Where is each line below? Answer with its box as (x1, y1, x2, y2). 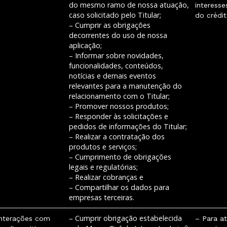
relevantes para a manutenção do (69, 81, 182, 91)
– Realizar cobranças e (69, 172, 143, 182)
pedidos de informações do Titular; (69, 122, 187, 131)
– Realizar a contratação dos (69, 132, 165, 141)
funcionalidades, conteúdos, (69, 61, 163, 70)
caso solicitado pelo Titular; (69, 10, 161, 20)
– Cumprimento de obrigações (69, 152, 171, 162)
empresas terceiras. (69, 193, 134, 202)
